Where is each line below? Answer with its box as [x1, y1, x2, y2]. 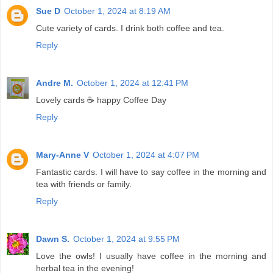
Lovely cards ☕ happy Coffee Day [36, 95, 166, 105]
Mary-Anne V [36, 150, 89, 160]
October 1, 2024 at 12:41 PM [77, 78, 188, 88]
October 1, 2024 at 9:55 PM [73, 234, 180, 244]
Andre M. [36, 78, 73, 88]
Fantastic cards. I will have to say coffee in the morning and [36, 167, 266, 177]
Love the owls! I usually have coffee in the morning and [36, 251, 266, 261]
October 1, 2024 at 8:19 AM [64, 6, 171, 16]
